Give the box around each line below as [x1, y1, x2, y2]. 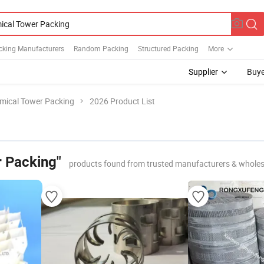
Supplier [189, 66, 218, 77]
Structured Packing [138, 43, 199, 53]
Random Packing [74, 43, 128, 53]
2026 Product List [90, 95, 155, 107]
